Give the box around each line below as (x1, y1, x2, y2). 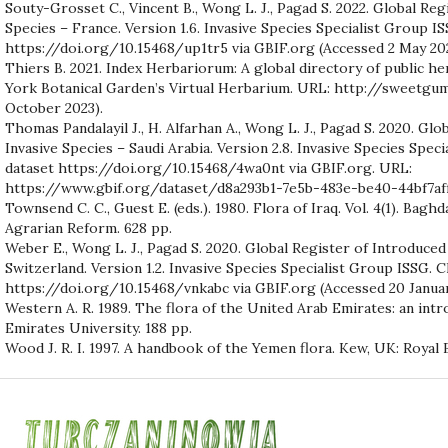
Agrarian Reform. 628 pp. (5, 218, 172, 237)
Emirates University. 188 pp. (5, 318, 192, 337)
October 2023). (5, 98, 103, 117)
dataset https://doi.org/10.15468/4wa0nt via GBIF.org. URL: (5, 158, 412, 177)
